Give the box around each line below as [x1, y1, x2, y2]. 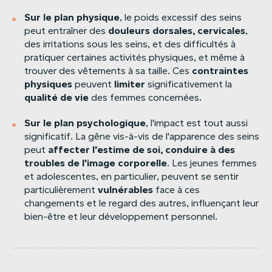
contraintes [192, 64, 248, 76]
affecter [48, 143, 90, 155]
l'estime [92, 143, 130, 155]
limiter [114, 78, 145, 90]
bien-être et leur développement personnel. [24, 211, 217, 222]
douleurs [108, 24, 150, 36]
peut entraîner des [24, 25, 108, 36]
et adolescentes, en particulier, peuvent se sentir [24, 171, 239, 182]
